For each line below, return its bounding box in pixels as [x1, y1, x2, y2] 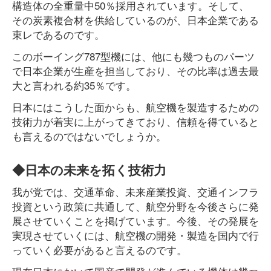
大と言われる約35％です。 [12, 77, 136, 93]
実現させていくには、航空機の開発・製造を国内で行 [12, 227, 259, 243]
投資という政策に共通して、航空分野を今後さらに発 [12, 198, 259, 214]
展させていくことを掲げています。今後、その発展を [12, 213, 259, 228]
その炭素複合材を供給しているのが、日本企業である [12, 12, 259, 27]
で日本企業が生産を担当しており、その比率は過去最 [12, 63, 259, 78]
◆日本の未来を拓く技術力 [12, 160, 166, 179]
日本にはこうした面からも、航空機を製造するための [12, 99, 259, 114]
